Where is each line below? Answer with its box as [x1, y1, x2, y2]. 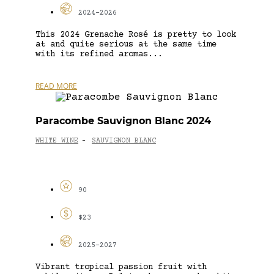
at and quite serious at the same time [35, 39, 217, 50]
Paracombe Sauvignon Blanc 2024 [35, 114, 211, 127]
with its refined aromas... [35, 49, 163, 59]
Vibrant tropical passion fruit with [35, 262, 207, 272]
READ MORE [35, 80, 77, 91]
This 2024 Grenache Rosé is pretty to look [35, 29, 236, 40]
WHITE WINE [35, 137, 78, 146]
